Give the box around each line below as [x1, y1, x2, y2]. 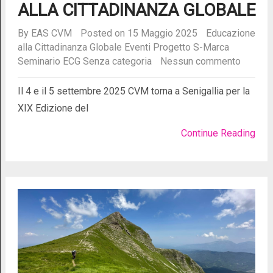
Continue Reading [181, 127, 256, 140]
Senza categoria [82, 55, 152, 68]
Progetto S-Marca [152, 41, 229, 54]
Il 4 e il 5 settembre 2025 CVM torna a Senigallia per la [17, 85, 250, 97]
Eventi [124, 41, 151, 54]
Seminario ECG [17, 55, 80, 68]
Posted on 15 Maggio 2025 [80, 27, 197, 40]
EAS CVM [30, 27, 72, 40]
